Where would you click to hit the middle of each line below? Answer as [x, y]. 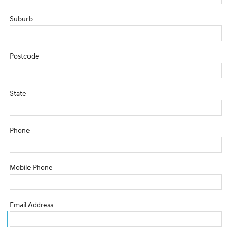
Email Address [32, 204]
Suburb [21, 19]
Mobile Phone [31, 167]
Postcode [24, 56]
